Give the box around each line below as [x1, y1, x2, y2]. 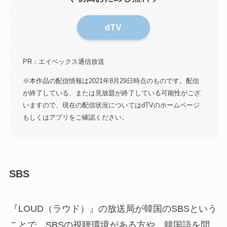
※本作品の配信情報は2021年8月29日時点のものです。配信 [22, 77, 199, 85]
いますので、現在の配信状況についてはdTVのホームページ [22, 101, 200, 109]
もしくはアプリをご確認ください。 [22, 113, 128, 121]
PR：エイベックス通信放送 [22, 58, 104, 66]
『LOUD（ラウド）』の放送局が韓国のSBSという [9, 204, 217, 214]
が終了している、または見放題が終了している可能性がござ [22, 89, 201, 97]
